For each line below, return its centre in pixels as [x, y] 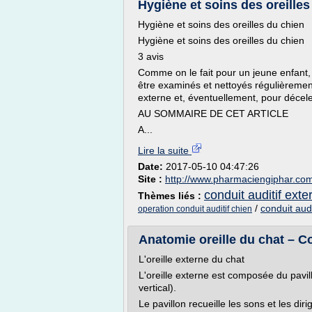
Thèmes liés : [171, 196]
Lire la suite [165, 150]
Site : [151, 179]
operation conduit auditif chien [195, 209]
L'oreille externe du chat [192, 259]
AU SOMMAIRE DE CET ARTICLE [213, 114]
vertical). [157, 288]
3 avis [151, 56]
